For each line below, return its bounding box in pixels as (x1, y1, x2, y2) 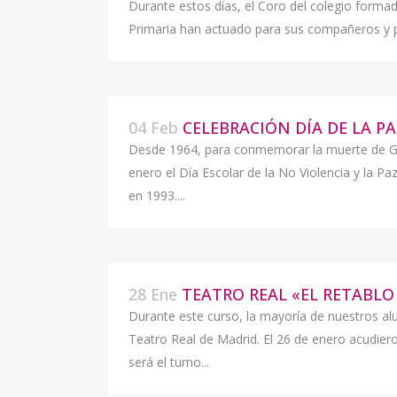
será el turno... (128, 354, 209, 370)
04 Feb (128, 117, 178, 138)
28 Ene (128, 284, 177, 305)
